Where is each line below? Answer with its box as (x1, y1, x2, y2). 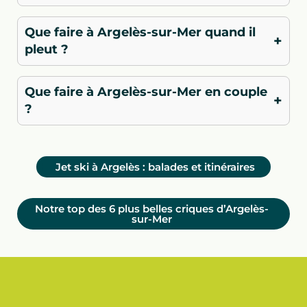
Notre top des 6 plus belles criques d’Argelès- (35, 201, 269, 215)
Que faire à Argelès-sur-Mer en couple (25, 84, 267, 99)
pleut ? (25, 41, 69, 57)
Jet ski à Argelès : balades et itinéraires (56, 160, 255, 173)
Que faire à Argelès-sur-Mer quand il (25, 24, 256, 40)
